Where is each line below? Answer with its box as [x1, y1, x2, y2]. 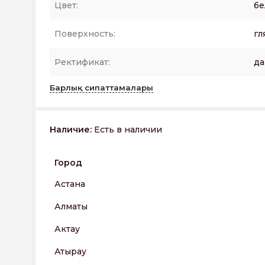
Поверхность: [54, 28, 115, 39]
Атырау [54, 246, 86, 257]
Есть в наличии [92, 124, 162, 135]
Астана [54, 179, 85, 189]
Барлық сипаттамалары [50, 83, 153, 92]
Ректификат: [54, 57, 110, 67]
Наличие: [50, 124, 92, 135]
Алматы [54, 201, 88, 212]
